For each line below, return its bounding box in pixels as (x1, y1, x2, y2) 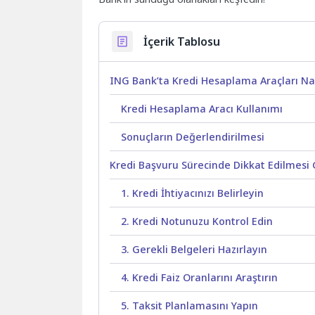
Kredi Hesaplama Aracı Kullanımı (121, 102, 283, 116)
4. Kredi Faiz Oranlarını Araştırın (121, 271, 278, 285)
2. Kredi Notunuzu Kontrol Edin (121, 214, 274, 229)
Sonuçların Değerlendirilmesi (121, 130, 265, 144)
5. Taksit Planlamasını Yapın (121, 299, 259, 313)
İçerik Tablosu (143, 33, 221, 49)
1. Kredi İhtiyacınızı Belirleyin (121, 186, 264, 200)
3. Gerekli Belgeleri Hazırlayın (121, 243, 268, 257)
